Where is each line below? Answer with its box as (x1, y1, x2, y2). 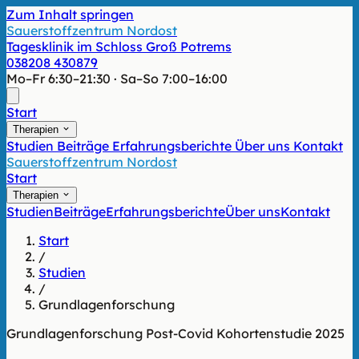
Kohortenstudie (216, 325, 315, 341)
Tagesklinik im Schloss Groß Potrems (6, 38, 232, 54)
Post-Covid (146, 325, 216, 341)
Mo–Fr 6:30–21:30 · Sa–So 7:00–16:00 (6, 71, 228, 87)
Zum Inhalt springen (6, 6, 134, 22)
